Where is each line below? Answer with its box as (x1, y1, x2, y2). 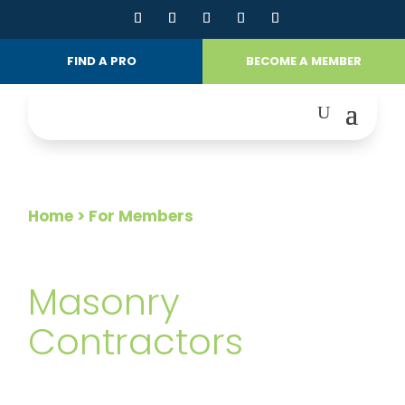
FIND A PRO (66, 52, 137, 70)
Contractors (28, 316, 244, 367)
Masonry (28, 277, 181, 327)
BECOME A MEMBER (246, 52, 362, 70)
